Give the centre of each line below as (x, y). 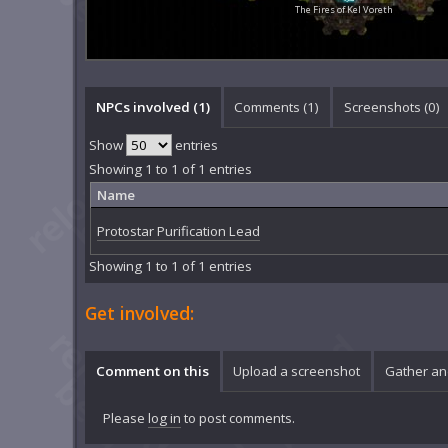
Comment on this (152, 370)
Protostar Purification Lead (178, 230)
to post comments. (237, 417)
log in (164, 417)
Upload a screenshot (297, 370)
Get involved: (140, 312)
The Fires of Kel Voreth (344, 9)
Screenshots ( (385, 106)
